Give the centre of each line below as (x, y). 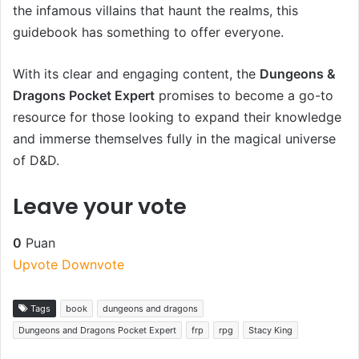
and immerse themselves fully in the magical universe (174, 139)
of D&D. (36, 161)
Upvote (35, 264)
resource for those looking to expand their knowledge (177, 117)
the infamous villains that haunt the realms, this (155, 11)
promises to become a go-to (244, 96)
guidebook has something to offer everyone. (148, 32)
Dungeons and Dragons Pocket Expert (97, 330)
